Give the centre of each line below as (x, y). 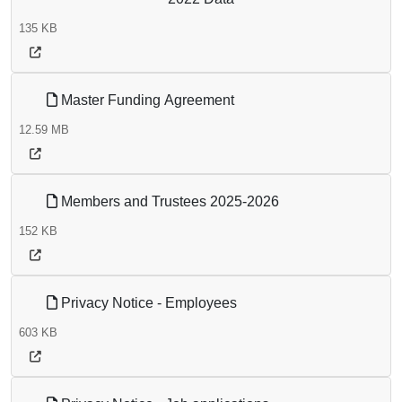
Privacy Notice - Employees (147, 303)
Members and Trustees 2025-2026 (168, 202)
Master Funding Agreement (146, 100)
